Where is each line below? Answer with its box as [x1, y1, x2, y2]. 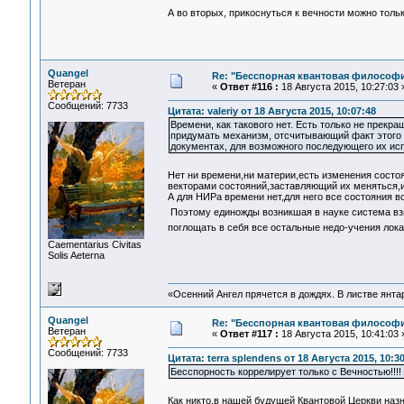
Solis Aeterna [47, 250, 105, 261]
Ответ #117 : [219, 328, 279, 339]
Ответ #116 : [219, 81, 279, 92]
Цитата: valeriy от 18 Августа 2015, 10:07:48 [167, 106, 376, 117]
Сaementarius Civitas [47, 239, 142, 250]
